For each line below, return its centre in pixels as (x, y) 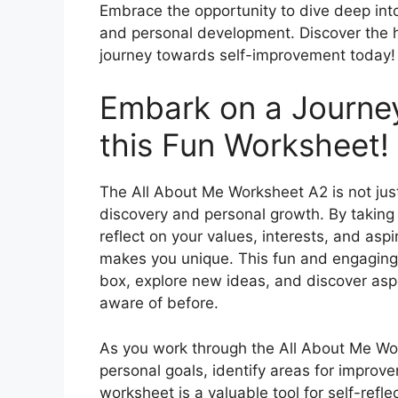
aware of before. (159, 303)
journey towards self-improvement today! (247, 55)
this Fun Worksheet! (244, 145)
